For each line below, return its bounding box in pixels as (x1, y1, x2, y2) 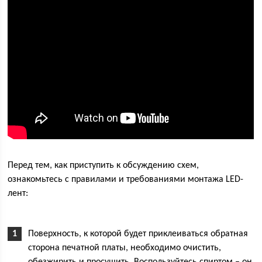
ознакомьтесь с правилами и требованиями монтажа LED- (8, 175, 244, 185)
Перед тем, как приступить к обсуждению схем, (8, 161, 199, 171)
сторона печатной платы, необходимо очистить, (28, 243, 222, 253)
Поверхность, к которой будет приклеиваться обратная (28, 229, 249, 239)
